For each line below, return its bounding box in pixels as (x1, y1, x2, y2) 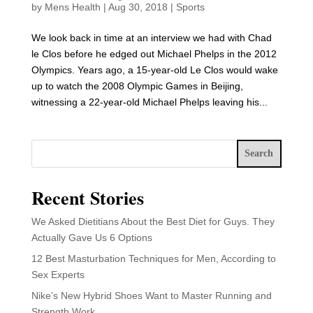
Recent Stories (31, 184, 144, 212)
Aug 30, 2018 (108, 1, 168, 13)
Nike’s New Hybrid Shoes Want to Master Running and (31, 290, 272, 302)
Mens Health (44, 1, 101, 13)
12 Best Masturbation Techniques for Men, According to (31, 253, 276, 265)
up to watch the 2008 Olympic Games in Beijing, (31, 80, 243, 92)
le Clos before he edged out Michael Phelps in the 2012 (31, 48, 277, 60)
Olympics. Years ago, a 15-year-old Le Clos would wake (31, 64, 278, 76)
